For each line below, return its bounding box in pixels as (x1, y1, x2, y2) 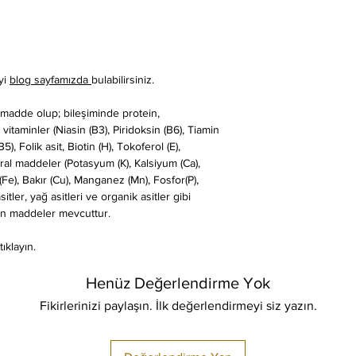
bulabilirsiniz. (91, 73, 154, 87)
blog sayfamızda (10, 73, 91, 87)
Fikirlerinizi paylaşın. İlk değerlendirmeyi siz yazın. (39, 299, 317, 313)
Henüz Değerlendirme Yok (86, 274, 270, 292)
